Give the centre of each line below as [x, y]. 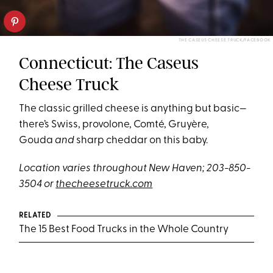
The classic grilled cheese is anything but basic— [133, 108]
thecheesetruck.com [104, 184]
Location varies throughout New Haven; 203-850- [135, 168]
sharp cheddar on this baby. [141, 140]
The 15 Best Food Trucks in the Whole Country [124, 229]
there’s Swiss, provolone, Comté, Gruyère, [114, 124]
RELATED [35, 215]
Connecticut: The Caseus [109, 63]
